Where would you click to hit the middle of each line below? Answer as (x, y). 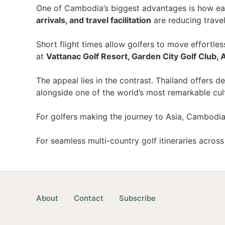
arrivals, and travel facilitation (94, 20)
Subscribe (137, 198)
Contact (89, 198)
